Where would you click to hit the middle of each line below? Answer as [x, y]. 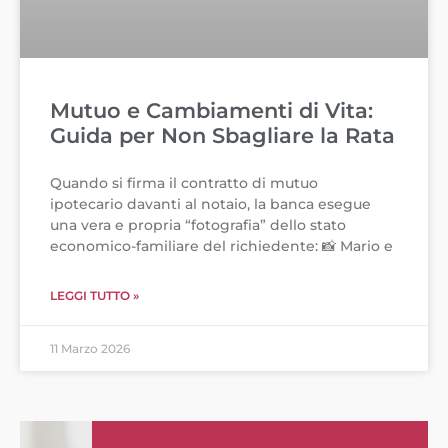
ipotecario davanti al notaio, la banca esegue [210, 204]
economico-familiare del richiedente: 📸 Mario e [221, 246]
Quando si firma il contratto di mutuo [184, 183]
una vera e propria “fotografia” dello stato [198, 225]
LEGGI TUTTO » [94, 296]
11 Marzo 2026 [90, 349]
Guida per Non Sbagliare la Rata [222, 136]
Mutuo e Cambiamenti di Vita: [211, 111]
